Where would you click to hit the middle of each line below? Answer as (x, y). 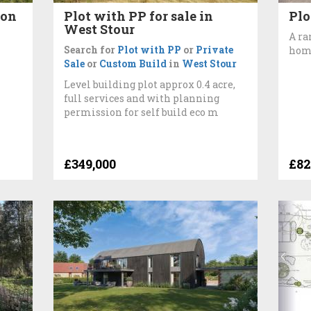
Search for (91, 49)
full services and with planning (142, 98)
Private (215, 49)
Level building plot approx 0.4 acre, (150, 84)
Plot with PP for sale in (139, 16)
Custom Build (133, 63)
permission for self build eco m (142, 112)
